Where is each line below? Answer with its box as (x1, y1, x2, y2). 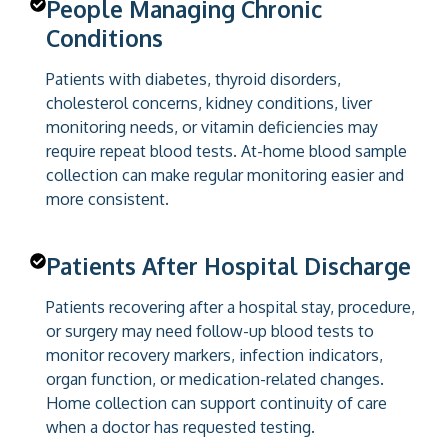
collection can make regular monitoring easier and (46, 164, 404, 185)
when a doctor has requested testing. (46, 416, 315, 437)
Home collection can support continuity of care (46, 392, 387, 413)
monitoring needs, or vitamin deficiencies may (46, 116, 378, 137)
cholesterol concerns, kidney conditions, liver (46, 92, 372, 113)
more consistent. (46, 188, 169, 209)
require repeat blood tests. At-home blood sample (46, 140, 407, 161)
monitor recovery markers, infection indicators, (46, 344, 383, 365)
